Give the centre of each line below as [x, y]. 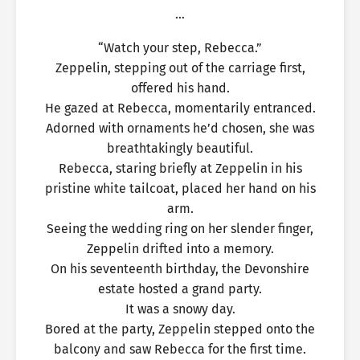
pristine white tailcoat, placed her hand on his [180, 188]
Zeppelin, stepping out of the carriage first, [180, 68]
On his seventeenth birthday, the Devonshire [180, 269]
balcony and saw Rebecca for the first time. [180, 349]
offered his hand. [180, 88]
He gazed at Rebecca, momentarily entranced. [180, 108]
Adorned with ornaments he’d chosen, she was [180, 128]
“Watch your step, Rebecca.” [180, 48]
